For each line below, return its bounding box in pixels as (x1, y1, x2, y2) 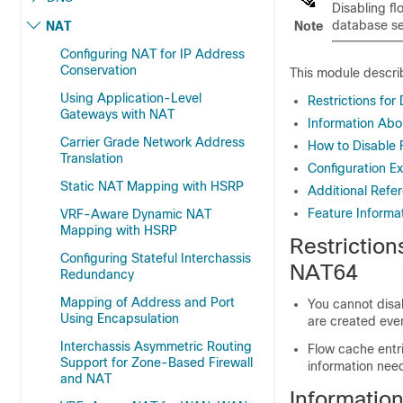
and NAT (60, 372, 112, 386)
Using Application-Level (60, 91, 201, 105)
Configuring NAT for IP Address (60, 47, 245, 61)
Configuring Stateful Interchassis (60, 251, 251, 265)
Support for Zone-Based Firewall (60, 355, 253, 370)
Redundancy (60, 267, 134, 282)
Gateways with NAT (60, 107, 175, 121)
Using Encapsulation (60, 311, 179, 326)
